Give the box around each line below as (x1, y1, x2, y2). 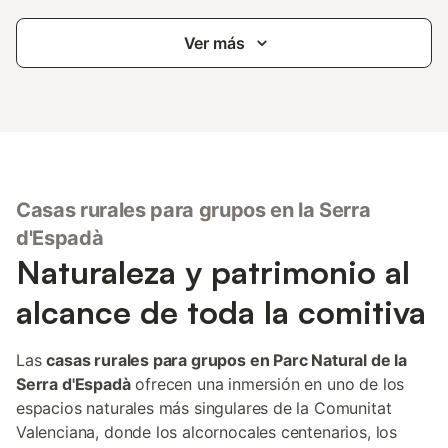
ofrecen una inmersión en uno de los (130, 374, 405, 394)
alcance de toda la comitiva (16, 292, 426, 332)
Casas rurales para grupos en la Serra (16, 198, 371, 222)
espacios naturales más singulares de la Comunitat (16, 398, 392, 418)
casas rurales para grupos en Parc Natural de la (46, 350, 408, 370)
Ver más (183, 33, 245, 53)
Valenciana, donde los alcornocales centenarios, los (16, 422, 398, 442)
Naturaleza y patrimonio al (16, 252, 410, 292)
